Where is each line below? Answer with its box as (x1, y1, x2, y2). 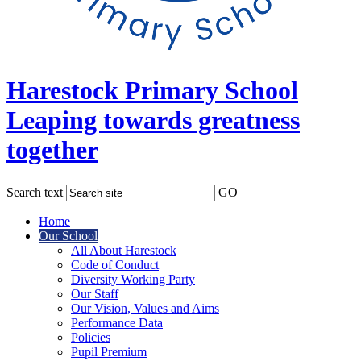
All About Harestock (71, 243, 176, 258)
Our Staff (71, 287, 118, 301)
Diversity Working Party (71, 272, 195, 287)
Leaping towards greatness (6, 105, 300, 135)
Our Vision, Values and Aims (71, 301, 219, 316)
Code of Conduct (71, 258, 159, 272)
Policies (71, 330, 110, 345)
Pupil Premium (71, 345, 147, 359)
